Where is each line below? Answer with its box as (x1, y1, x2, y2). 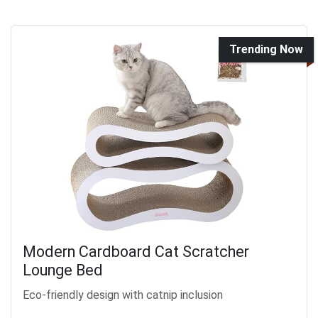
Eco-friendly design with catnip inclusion (23, 288, 223, 302)
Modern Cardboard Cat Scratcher (23, 243, 249, 261)
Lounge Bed (23, 261, 103, 280)
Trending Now (229, 43, 303, 57)
